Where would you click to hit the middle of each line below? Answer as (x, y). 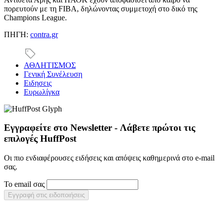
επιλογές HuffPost (40, 139)
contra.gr (44, 34)
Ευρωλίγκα (42, 92)
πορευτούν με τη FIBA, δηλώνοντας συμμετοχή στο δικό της (101, 8)
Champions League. (35, 17)
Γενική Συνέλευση (53, 74)
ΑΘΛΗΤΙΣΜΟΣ (50, 65)
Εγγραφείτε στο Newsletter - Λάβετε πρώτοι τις (100, 128)
